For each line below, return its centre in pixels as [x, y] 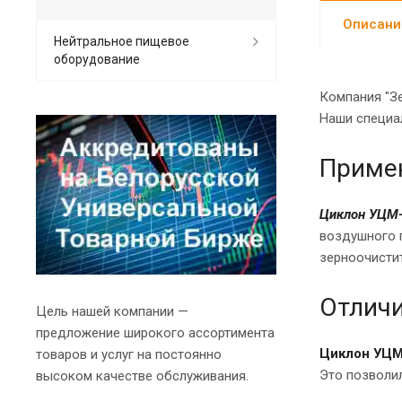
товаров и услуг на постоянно [129, 354]
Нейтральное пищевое [122, 41]
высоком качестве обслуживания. [142, 376]
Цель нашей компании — [112, 311]
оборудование [97, 59]
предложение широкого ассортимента [155, 332]
